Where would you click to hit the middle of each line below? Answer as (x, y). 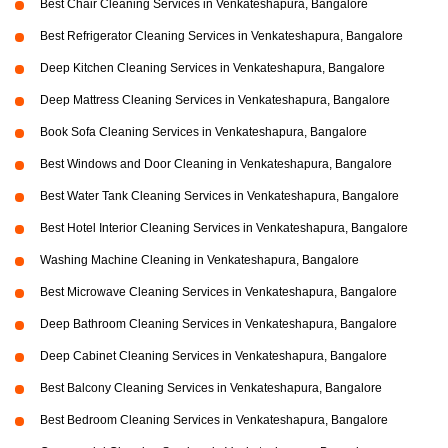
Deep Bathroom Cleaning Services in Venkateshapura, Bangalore (218, 324)
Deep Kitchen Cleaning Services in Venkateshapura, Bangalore (212, 68)
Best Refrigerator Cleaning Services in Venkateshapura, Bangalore (221, 36)
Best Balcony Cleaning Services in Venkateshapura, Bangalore (211, 388)
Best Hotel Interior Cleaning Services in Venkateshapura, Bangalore (224, 228)
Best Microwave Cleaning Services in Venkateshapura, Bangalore (218, 292)
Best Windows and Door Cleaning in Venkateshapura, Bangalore (216, 164)
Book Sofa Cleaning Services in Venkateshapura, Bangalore (203, 132)
